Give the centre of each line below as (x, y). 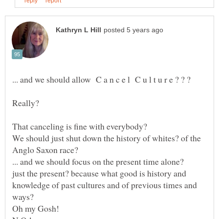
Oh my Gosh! (36, 208)
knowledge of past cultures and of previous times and (105, 185)
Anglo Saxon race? (45, 150)
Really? (26, 103)
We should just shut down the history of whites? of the (107, 138)
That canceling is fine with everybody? (80, 126)
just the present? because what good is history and (99, 173)
